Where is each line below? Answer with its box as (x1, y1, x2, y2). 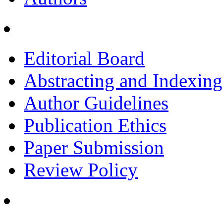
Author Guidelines (24, 92, 168, 113)
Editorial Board (24, 48, 145, 69)
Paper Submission (24, 137, 164, 158)
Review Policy (24, 159, 138, 180)
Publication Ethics (24, 114, 166, 136)
